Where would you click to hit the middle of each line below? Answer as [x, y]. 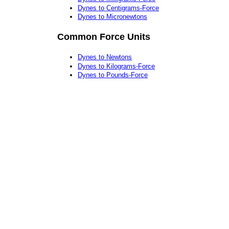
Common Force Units [104, 37]
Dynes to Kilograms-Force [116, 66]
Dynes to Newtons [105, 57]
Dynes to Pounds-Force [113, 75]
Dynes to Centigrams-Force [118, 8]
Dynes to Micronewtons [112, 17]
